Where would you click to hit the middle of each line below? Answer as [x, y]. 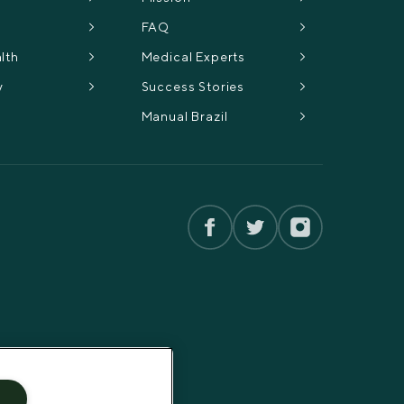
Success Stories [193, 86]
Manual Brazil [184, 116]
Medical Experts [193, 56]
